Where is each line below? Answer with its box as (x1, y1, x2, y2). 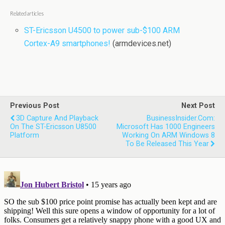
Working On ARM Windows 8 (122, 131, 215, 140)
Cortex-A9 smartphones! (24, 39, 111, 49)
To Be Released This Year (126, 140, 209, 149)
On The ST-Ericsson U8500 (10, 123, 96, 132)
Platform (10, 131, 39, 140)
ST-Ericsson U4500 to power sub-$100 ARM (24, 26, 180, 36)
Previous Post (10, 101, 59, 110)
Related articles (10, 10, 44, 17)
